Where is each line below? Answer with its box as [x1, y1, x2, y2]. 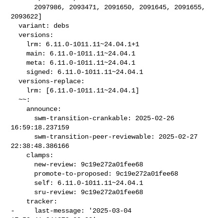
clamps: [11, 151, 27, 159]
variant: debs [11, 21, 19, 30]
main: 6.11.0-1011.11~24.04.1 [11, 49, 27, 57]
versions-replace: [11, 77, 19, 85]
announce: [11, 105, 27, 113]
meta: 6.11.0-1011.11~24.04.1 [11, 58, 27, 67]
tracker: [11, 197, 27, 205]
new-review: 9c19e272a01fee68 [11, 160, 35, 168]
